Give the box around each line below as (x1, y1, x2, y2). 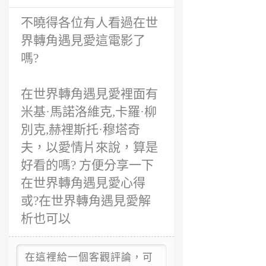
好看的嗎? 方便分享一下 (21, 158, 154, 172)
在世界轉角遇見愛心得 (21, 176, 145, 190)
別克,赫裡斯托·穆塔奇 (21, 122, 140, 137)
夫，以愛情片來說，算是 (21, 140, 158, 154)
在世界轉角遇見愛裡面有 (21, 87, 158, 101)
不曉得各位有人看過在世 (21, 15, 158, 30)
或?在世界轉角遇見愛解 (21, 194, 151, 208)
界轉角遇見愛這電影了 (21, 33, 145, 47)
